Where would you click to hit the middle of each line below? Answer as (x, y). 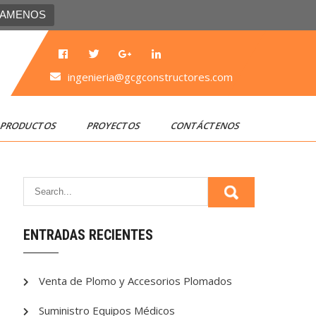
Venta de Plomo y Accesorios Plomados (136, 281)
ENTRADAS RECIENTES (89, 235)
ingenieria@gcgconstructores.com (150, 77)
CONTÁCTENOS (206, 126)
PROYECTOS (114, 126)
